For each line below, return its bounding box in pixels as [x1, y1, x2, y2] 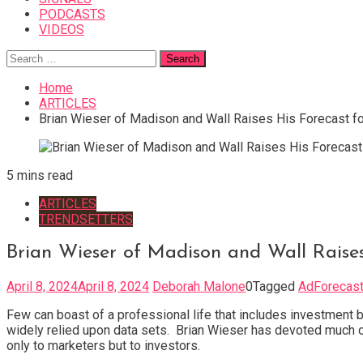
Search [6, 49, 45, 65]
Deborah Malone [152, 278, 246, 294]
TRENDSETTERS [39, 211, 133, 227]
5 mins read [6, 168, 73, 183]
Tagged [253, 278, 298, 294]
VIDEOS [39, 22, 84, 37]
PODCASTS [39, 6, 105, 22]
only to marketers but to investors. [6, 337, 200, 353]
